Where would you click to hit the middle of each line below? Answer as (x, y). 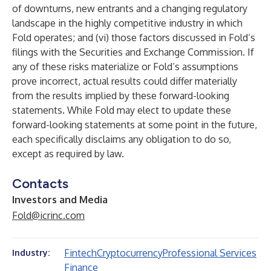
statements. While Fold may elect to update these (122, 110)
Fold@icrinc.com (48, 215)
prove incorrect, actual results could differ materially (125, 81)
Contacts (40, 184)
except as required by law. (68, 154)
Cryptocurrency (130, 253)
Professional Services (210, 253)
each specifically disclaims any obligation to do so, (122, 139)
